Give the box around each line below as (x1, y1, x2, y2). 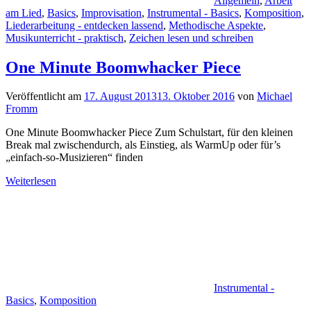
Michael (257, 90, 292, 103)
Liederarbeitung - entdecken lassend (6, 19, 163, 31)
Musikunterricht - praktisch (6, 31, 124, 44)
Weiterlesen (6, 175, 56, 187)
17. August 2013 (84, 90, 157, 103)
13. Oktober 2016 (157, 90, 235, 103)
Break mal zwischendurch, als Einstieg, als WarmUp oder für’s (6, 139, 280, 151)
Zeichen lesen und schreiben (129, 31, 253, 44)
